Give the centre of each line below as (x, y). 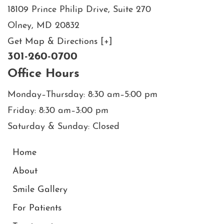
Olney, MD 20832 (43, 25)
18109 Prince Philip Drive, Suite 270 (79, 9)
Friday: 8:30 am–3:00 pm (58, 110)
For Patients (37, 208)
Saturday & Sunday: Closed (63, 126)
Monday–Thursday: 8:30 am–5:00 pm (82, 94)
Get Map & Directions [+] (60, 41)
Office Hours (43, 74)
